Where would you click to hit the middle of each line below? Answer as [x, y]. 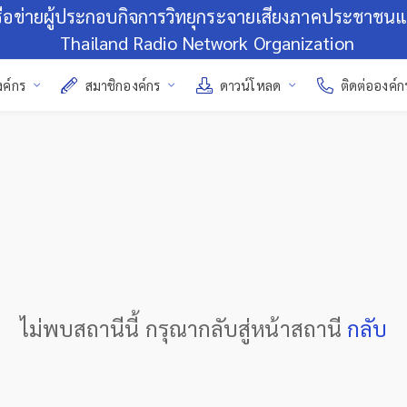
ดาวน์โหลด [250, 85]
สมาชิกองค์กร [122, 85]
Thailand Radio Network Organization [207, 42]
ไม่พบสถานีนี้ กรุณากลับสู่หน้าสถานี [184, 328]
